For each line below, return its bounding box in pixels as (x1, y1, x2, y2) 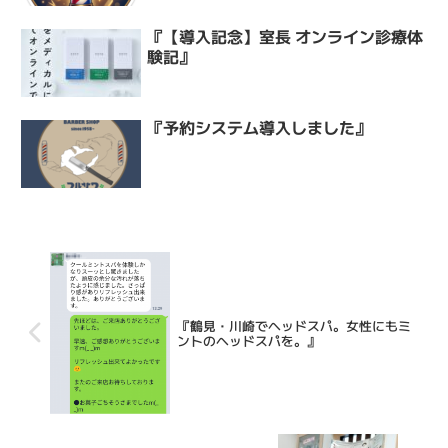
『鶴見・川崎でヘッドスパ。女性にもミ (176, 315, 411, 335)
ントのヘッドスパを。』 (176, 330, 320, 350)
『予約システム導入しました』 (147, 115, 372, 140)
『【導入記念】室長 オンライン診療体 (147, 23, 424, 48)
